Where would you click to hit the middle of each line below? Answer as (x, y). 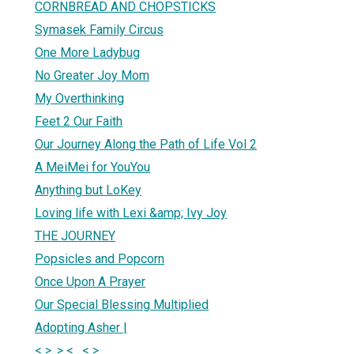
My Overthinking (79, 98)
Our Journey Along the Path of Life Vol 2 (146, 144)
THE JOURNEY (75, 235)
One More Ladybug (87, 52)
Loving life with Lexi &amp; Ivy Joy (131, 213)
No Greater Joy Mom (92, 75)
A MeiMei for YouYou (92, 167)
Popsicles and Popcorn (100, 258)
